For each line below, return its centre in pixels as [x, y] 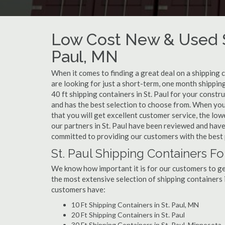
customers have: [78, 189]
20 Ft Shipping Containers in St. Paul [128, 215]
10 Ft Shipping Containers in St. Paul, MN [135, 205]
